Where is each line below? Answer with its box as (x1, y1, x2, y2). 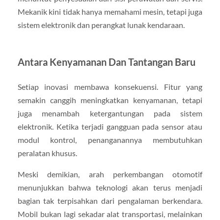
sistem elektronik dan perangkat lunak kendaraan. (17, 20, 185, 29)
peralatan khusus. (17, 148, 77, 158)
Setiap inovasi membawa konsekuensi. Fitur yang (17, 82, 203, 91)
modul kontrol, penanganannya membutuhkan (17, 135, 203, 144)
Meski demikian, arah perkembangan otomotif (17, 169, 203, 179)
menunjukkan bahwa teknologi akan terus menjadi (17, 182, 203, 192)
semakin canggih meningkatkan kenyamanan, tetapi (17, 95, 203, 105)
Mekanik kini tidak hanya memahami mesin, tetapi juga (17, 6, 203, 16)
